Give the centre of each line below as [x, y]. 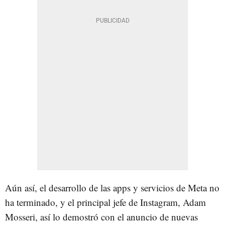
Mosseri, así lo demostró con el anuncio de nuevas [101, 217]
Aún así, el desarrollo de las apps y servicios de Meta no [112, 188]
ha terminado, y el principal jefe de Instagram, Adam [105, 202]
